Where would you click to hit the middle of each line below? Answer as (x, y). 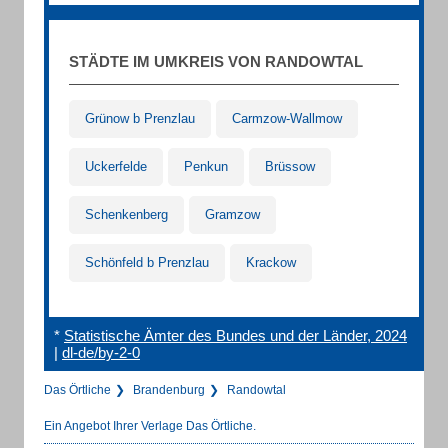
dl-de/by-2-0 (101, 352)
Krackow (271, 262)
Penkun (206, 166)
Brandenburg (169, 390)
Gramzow (232, 214)
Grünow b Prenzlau (140, 118)
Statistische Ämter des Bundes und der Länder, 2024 (235, 335)
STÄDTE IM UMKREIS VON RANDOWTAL (216, 61)
